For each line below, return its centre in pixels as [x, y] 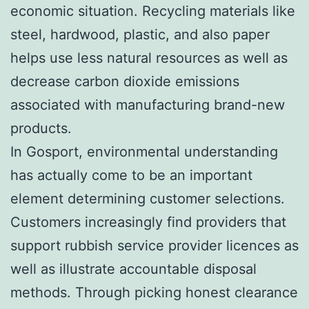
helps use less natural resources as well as [149, 58]
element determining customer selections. [148, 198]
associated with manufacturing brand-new [148, 104]
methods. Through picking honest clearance [154, 292]
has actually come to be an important [131, 175]
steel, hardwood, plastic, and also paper [140, 34]
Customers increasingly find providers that [148, 222]
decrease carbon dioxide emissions [125, 81]
